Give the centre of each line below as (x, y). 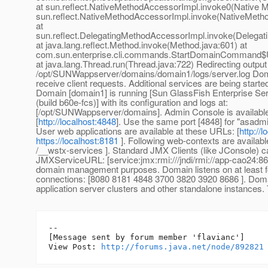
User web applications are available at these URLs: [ (138, 131)
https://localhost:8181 (77, 141)
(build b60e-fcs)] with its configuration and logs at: (132, 102)
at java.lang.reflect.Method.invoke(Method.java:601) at (141, 45)
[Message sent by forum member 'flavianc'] (147, 237)
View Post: (75, 247)
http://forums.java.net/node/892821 (182, 247)
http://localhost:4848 (77, 121)
